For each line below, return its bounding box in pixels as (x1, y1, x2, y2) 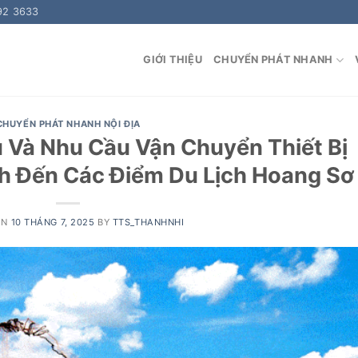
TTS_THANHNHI (112, 216, 185, 228)
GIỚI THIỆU (143, 54, 202, 66)
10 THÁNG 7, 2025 (10, 216, 95, 228)
